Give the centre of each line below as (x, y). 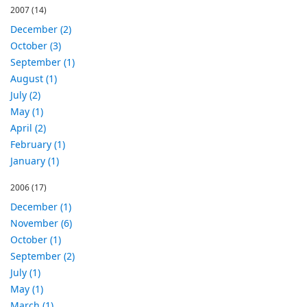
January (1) (35, 161)
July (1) (25, 272)
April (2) (28, 128)
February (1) (38, 144)
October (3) (36, 46)
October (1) (36, 240)
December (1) (41, 207)
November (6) (41, 223)
